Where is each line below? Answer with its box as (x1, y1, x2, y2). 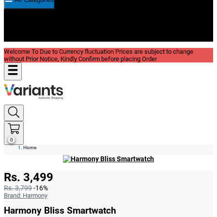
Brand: (4, 191, 23, 199)
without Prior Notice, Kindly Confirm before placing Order (4, 55, 157, 62)
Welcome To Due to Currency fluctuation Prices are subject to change (4, 48, 193, 55)
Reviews (23, 24, 50, 33)
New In (23, 15, 46, 24)
